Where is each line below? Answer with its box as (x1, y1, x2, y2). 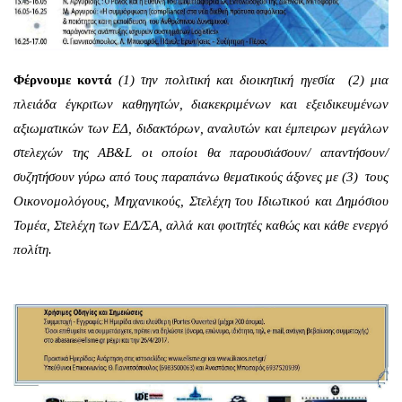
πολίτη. (13, 242, 52, 258)
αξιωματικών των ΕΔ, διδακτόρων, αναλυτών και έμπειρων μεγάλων (13, 121, 389, 136)
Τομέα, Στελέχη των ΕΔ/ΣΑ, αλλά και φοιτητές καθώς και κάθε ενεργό (13, 218, 389, 233)
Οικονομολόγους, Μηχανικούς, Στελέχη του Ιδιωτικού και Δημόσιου (13, 194, 389, 209)
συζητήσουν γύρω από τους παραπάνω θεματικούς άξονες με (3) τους (13, 170, 389, 185)
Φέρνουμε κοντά (13, 73, 112, 88)
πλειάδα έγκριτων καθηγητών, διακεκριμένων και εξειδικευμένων (13, 97, 389, 112)
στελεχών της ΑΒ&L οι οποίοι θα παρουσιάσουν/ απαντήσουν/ (13, 145, 389, 161)
